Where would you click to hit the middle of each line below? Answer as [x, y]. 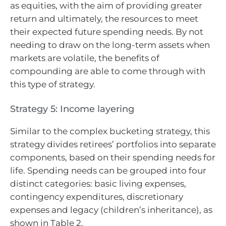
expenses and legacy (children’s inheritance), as [111, 210]
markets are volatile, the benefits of [85, 58]
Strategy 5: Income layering [72, 109]
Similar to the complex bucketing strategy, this [110, 131]
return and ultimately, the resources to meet [104, 19]
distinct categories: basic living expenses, [98, 183]
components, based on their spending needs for [113, 157]
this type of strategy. [53, 84]
